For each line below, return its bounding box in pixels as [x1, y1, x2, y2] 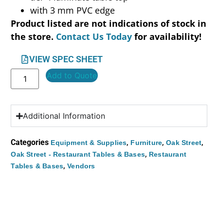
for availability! [134, 31, 202, 43]
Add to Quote [47, 71, 97, 81]
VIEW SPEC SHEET [29, 54, 103, 65]
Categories [11, 138, 49, 147]
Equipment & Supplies [51, 139, 127, 147]
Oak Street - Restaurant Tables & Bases [11, 150, 145, 159]
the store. [11, 31, 56, 43]
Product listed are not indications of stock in [11, 18, 207, 30]
